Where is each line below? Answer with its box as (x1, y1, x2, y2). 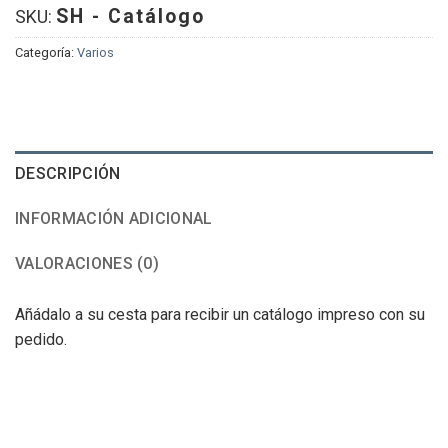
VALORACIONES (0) (15, 253, 160, 273)
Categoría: (15, 45, 77, 61)
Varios (77, 45, 114, 61)
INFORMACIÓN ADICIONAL (15, 208, 213, 228)
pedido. (15, 329, 67, 349)
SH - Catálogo (56, 5, 205, 29)
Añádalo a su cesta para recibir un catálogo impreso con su (15, 304, 425, 324)
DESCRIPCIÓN (15, 163, 121, 183)
